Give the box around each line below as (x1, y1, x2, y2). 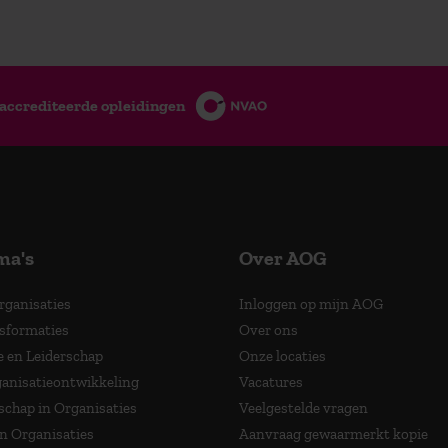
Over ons (239, 320, 298, 339)
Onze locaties (239, 346, 326, 365)
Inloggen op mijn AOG (239, 294, 383, 313)
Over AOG (239, 245, 327, 270)
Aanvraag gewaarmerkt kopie (239, 424, 428, 443)
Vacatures (239, 372, 303, 391)
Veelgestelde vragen (239, 398, 368, 417)
